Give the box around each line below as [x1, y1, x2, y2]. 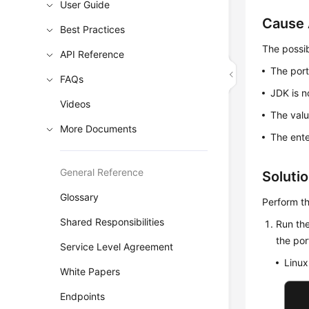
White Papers [60, 266, 121, 277]
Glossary [60, 191, 99, 203]
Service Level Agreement [60, 241, 174, 252]
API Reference [60, 48, 125, 60]
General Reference [60, 166, 144, 178]
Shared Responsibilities [60, 216, 165, 228]
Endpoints [60, 290, 106, 302]
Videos [60, 98, 91, 110]
